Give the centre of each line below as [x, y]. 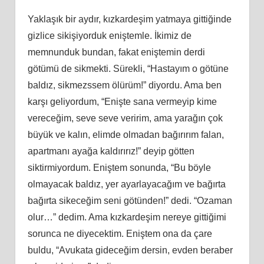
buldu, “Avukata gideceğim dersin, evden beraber [130, 250]
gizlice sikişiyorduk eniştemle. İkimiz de [109, 35]
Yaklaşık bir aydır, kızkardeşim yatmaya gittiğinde [129, 19]
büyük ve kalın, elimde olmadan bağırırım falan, [126, 134]
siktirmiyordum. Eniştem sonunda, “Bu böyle [119, 167]
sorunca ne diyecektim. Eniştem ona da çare [120, 233]
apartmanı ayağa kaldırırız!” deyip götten [111, 151]
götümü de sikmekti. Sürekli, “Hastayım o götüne [128, 68]
